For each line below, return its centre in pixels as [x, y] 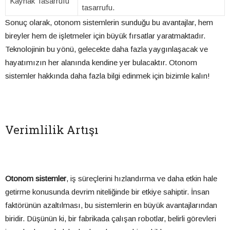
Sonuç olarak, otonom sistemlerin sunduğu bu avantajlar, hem [109, 23]
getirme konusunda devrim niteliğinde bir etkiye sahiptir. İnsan [107, 192]
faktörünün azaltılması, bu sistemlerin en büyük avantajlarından [111, 205]
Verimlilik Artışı [52, 130]
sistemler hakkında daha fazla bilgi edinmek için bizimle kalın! [108, 76]
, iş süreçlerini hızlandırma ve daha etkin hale [142, 179]
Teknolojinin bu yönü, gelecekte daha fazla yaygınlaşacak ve [107, 49]
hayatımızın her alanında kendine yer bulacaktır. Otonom [101, 63]
